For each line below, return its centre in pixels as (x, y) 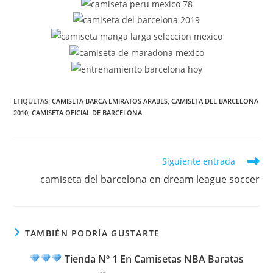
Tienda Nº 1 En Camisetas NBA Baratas (153, 259)
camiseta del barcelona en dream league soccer (150, 179)
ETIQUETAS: (33, 101)
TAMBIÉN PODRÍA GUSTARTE (92, 233)
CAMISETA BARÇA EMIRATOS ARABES (110, 101)
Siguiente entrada (198, 161)
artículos (31, 183)
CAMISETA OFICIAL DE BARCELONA (87, 112)
